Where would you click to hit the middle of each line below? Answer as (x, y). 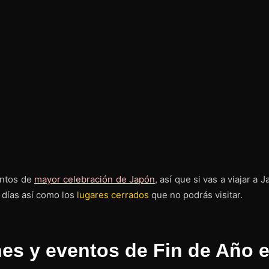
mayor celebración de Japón (94, 179)
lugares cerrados (113, 195)
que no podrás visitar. (196, 195)
